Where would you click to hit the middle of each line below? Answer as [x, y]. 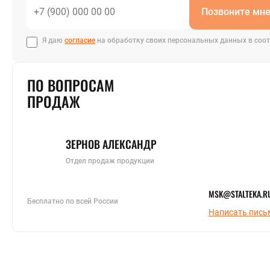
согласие [80, 40]
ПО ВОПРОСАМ [71, 85]
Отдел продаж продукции [110, 161]
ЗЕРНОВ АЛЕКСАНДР [111, 144]
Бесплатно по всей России [73, 201]
